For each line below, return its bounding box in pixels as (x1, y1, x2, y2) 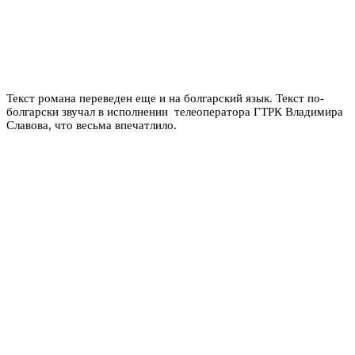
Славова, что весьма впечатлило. (6, 118, 177, 132)
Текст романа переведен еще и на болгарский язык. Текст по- (6, 91, 324, 105)
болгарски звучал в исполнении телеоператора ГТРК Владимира (6, 105, 343, 118)
